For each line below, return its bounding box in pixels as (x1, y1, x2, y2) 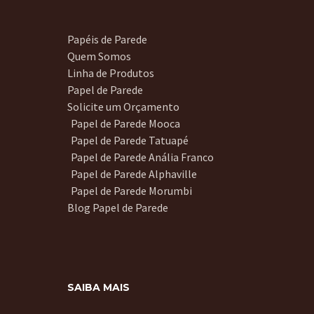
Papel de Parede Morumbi (71, 184, 192, 198)
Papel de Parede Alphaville (71, 167, 197, 182)
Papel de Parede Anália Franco (71, 150, 214, 165)
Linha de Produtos (67, 66, 154, 81)
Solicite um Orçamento (67, 100, 179, 114)
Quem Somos (67, 49, 131, 64)
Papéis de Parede (67, 32, 147, 47)
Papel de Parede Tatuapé (71, 133, 189, 148)
